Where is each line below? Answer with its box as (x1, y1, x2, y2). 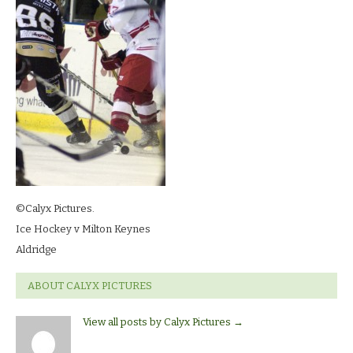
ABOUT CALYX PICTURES (28, 279, 152, 292)
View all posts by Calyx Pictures (83, 315, 233, 328)
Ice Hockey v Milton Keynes (16, 222, 150, 235)
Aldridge (16, 243, 57, 255)
